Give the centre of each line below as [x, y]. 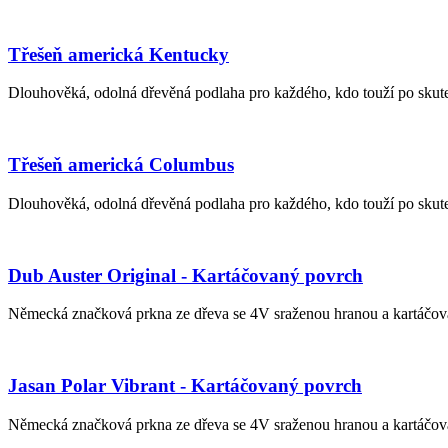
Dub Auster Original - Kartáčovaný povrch [185, 275]
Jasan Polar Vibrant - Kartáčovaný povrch [185, 386]
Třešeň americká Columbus [121, 165]
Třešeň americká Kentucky [118, 54]
